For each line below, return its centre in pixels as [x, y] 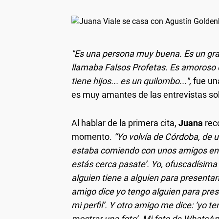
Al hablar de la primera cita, [125, 123]
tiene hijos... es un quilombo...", [131, 81]
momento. [93, 136]
